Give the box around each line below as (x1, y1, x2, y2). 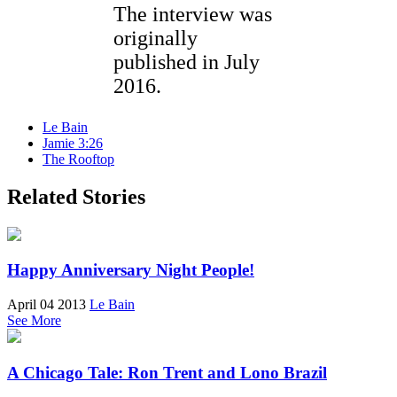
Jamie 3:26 (43, 135, 103, 151)
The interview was (113, 2, 272, 26)
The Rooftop (43, 151, 114, 167)
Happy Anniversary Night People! (7, 261, 254, 280)
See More (7, 313, 61, 329)
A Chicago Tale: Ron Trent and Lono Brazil (7, 362, 327, 382)
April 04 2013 (7, 297, 86, 313)
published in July (113, 50, 260, 74)
